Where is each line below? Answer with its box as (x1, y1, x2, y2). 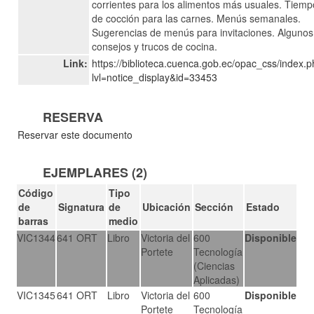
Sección (195, 199, 234, 214)
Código (18, 185, 54, 200)
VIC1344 (17, 230, 56, 245)
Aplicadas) (193, 272, 240, 287)
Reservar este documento (18, 128, 133, 142)
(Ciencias (193, 258, 235, 273)
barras (18, 213, 49, 228)
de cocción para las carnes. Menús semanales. (92, 11, 301, 25)
